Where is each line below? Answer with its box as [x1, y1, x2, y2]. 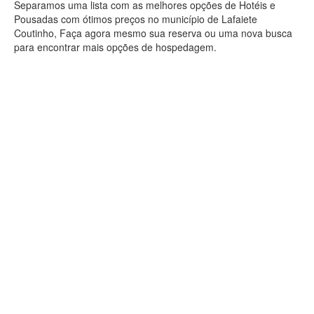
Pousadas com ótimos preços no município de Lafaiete [14, 12, 257, 26]
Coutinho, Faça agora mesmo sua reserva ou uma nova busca [14, 26, 292, 40]
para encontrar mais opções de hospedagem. [14, 40, 217, 54]
